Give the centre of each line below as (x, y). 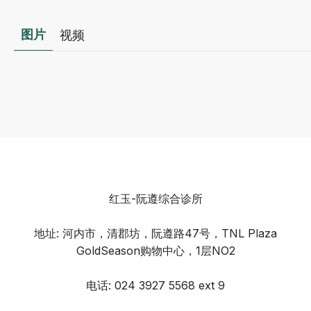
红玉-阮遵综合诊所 (155, 199)
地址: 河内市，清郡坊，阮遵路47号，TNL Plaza (155, 233)
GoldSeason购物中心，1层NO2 (155, 251)
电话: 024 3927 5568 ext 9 (155, 285)
